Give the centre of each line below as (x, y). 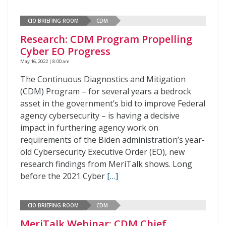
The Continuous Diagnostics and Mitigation (103, 79)
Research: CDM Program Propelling (106, 39)
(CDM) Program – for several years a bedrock (106, 91)
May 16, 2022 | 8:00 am (45, 61)
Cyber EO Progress (65, 51)
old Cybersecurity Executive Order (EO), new (102, 152)
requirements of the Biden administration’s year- (112, 140)
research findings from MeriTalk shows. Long (106, 164)
